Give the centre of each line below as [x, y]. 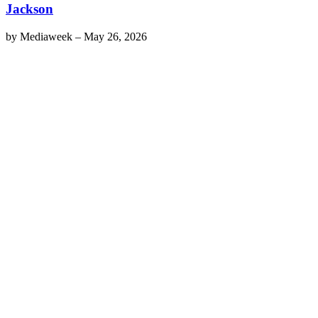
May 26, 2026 [115, 36]
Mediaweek [46, 36]
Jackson [29, 9]
